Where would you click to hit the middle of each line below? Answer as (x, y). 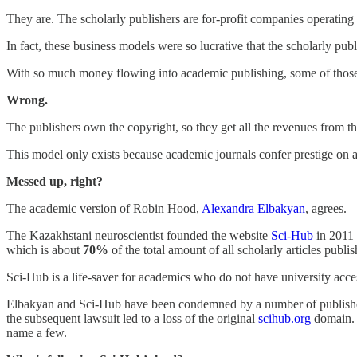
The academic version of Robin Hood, (104, 209)
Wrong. (27, 100)
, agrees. (329, 209)
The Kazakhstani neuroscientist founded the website (137, 236)
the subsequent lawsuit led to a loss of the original (131, 319)
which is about (45, 250)
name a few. (37, 333)
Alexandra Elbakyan (253, 209)
